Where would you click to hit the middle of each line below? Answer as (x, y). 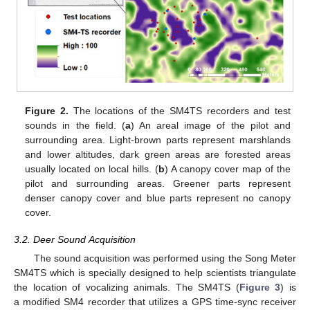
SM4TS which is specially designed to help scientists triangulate (155, 272)
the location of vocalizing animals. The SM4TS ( (127, 287)
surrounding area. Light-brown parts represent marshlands (158, 140)
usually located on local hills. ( (92, 169)
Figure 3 (260, 287)
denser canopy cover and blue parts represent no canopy (158, 198)
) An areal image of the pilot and (210, 126)
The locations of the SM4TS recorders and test (179, 111)
